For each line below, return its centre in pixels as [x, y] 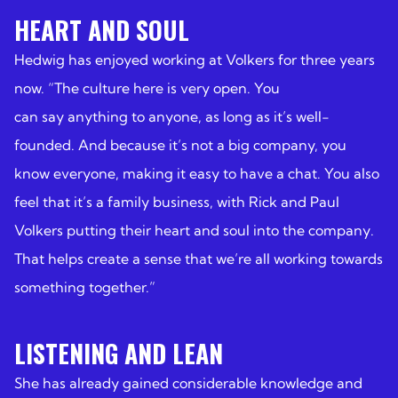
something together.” [85, 287]
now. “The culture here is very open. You [147, 88]
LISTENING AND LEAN [119, 353]
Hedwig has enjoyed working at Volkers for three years [195, 59]
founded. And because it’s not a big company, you [180, 144]
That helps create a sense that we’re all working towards [199, 258]
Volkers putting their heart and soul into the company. [194, 230]
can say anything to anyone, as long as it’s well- [172, 116]
